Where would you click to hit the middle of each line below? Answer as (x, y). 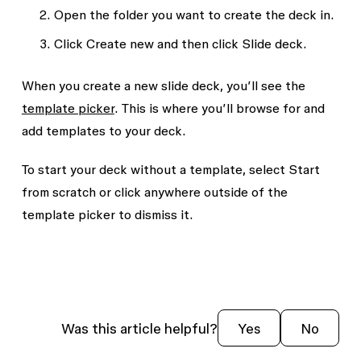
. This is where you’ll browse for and (219, 108)
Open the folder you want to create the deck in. (194, 15)
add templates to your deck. (105, 131)
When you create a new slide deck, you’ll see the (163, 85)
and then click (197, 44)
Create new (120, 44)
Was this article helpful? (140, 328)
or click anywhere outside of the (191, 192)
